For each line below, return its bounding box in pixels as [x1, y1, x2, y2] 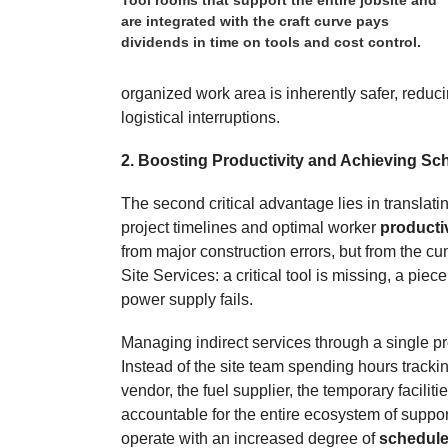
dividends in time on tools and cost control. [121, 33, 422, 50]
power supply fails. [121, 291, 254, 309]
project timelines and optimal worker [121, 219, 381, 237]
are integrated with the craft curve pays [121, 12, 390, 29]
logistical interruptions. [121, 108, 281, 126]
